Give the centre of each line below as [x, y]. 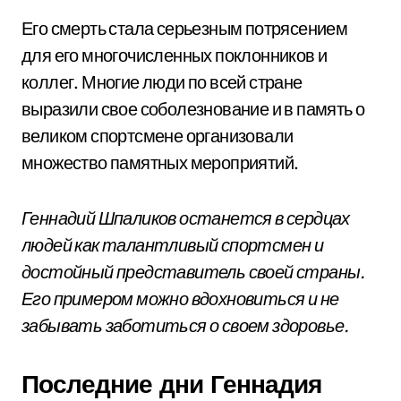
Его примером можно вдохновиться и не [180, 299]
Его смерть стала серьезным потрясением [185, 28]
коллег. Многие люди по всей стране [162, 82]
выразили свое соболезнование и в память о [193, 109]
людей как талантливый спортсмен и [173, 245]
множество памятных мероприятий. [160, 162]
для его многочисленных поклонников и [175, 55]
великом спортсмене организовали [158, 136]
